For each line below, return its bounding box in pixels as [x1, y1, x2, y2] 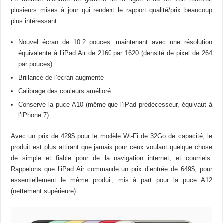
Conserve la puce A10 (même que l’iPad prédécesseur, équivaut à [18, 100, 212, 108]
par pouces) [18, 60, 53, 68]
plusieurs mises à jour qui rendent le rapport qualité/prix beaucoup [11, 6, 212, 14]
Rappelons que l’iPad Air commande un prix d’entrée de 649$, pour [11, 165, 212, 173]
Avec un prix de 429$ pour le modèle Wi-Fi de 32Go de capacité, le [11, 132, 212, 140]
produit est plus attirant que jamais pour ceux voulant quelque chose [11, 143, 212, 151]
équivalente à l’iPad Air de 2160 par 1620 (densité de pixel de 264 [18, 49, 212, 57]
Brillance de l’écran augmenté [18, 73, 104, 81]
